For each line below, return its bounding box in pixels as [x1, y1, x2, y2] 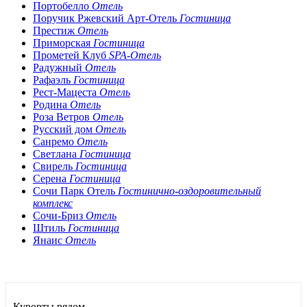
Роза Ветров [33, 110, 93, 123]
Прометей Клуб [33, 49, 109, 61]
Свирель [33, 160, 75, 172]
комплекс [33, 197, 73, 209]
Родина [33, 98, 70, 110]
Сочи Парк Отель [33, 184, 118, 197]
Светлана [33, 147, 79, 160]
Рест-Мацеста [33, 86, 99, 98]
